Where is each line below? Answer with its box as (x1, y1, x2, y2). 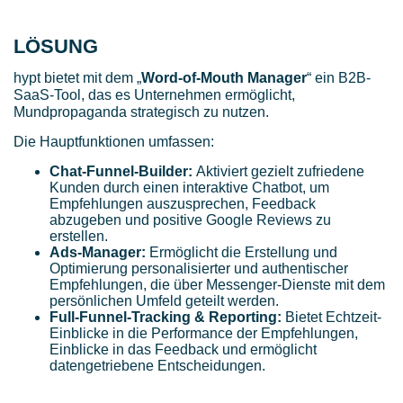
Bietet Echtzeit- (282, 309, 381, 325)
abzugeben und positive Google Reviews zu (49, 211, 331, 228)
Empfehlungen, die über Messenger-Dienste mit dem (49, 276, 385, 292)
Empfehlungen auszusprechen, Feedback (49, 195, 316, 211)
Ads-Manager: (49, 244, 146, 260)
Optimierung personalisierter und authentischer (49, 260, 348, 276)
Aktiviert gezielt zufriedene (193, 163, 364, 179)
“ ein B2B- (307, 69, 371, 85)
